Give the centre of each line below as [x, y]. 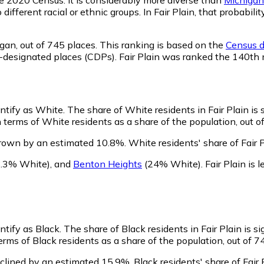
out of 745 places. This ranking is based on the [122, 44]
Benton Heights [108, 164]
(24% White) [171, 164]
